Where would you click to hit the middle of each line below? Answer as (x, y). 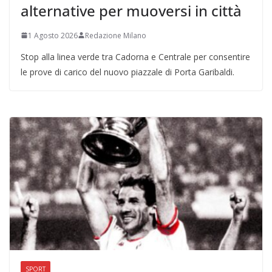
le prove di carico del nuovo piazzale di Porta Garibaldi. (127, 72)
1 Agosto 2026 (53, 35)
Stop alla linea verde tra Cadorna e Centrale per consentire (135, 56)
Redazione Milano (116, 35)
